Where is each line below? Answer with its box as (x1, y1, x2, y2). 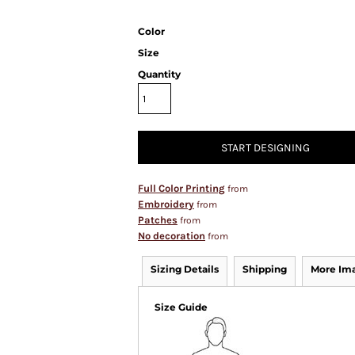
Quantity (138, 68, 181, 80)
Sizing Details (151, 263, 219, 275)
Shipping (242, 263, 287, 275)
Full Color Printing (138, 182, 225, 194)
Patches (138, 214, 177, 226)
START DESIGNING (221, 141, 310, 155)
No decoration (138, 230, 205, 242)
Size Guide (155, 301, 208, 313)
